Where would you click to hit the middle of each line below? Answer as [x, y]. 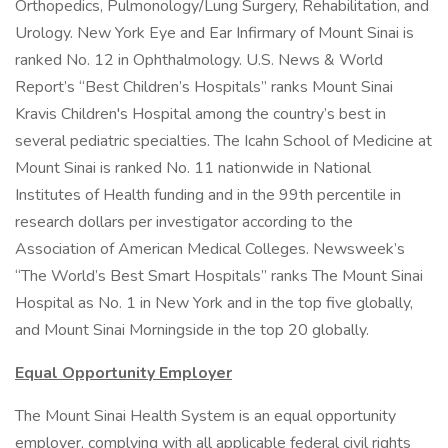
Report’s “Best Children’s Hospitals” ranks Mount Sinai [204, 87]
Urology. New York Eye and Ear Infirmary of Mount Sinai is [214, 33]
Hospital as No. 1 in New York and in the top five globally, [214, 303]
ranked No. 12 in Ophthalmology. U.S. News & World [199, 60]
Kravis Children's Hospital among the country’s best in [200, 114]
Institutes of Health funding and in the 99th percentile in [208, 195]
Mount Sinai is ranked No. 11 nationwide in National [193, 168]
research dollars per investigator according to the [184, 222]
